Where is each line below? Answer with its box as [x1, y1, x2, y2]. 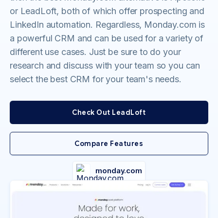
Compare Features [74, 139, 144, 148]
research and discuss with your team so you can [10, 60, 200, 71]
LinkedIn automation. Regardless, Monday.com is [10, 19, 205, 30]
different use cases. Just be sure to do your [10, 47, 181, 57]
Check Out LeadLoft [72, 108, 146, 117]
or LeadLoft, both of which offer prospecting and [10, 6, 204, 16]
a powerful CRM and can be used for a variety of [10, 33, 203, 43]
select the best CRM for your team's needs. [10, 74, 182, 84]
